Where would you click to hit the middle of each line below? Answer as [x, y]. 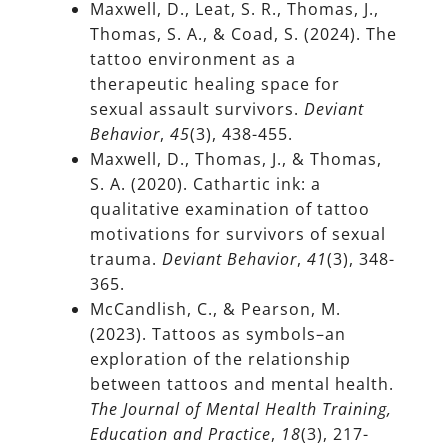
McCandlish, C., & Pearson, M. [215, 309]
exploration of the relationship [220, 359]
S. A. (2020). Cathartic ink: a [205, 184]
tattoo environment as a [193, 59]
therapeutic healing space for [215, 84]
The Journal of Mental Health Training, [241, 409]
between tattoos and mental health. [242, 384]
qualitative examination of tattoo [230, 209]
